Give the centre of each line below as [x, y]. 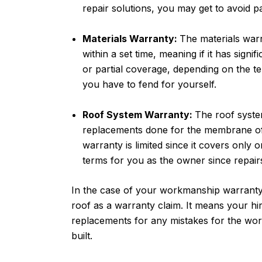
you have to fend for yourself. [150, 84]
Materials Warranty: [131, 38]
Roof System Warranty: [139, 114]
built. [83, 236]
